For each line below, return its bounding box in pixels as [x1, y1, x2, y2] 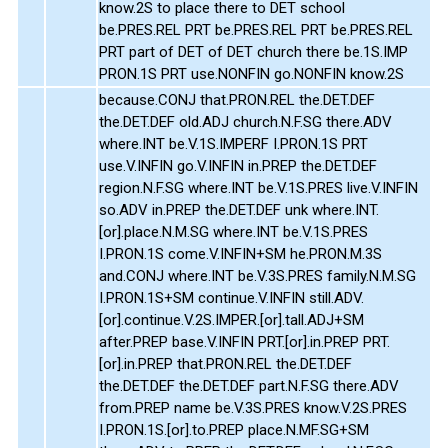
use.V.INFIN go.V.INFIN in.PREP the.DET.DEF [99, 156, 377, 175]
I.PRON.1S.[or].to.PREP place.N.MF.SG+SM [99, 420, 369, 439]
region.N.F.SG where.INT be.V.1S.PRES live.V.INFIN [99, 178, 418, 197]
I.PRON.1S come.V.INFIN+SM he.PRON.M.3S [99, 244, 382, 263]
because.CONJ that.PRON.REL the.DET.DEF [99, 90, 375, 109]
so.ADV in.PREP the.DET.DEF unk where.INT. [99, 200, 379, 219]
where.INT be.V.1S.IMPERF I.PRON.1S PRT [99, 134, 368, 153]
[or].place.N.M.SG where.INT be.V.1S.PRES [99, 222, 368, 241]
